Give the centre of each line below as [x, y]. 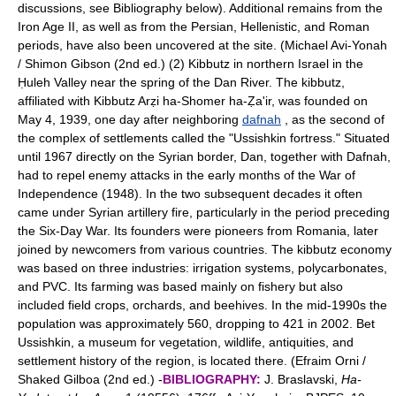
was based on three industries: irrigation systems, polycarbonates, [202, 268]
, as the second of [333, 119]
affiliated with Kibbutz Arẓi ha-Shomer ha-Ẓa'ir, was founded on [193, 101]
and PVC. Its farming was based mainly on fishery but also [180, 286]
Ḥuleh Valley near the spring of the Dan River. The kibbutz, [181, 82]
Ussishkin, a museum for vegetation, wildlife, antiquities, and [186, 342]
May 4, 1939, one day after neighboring [130, 119]
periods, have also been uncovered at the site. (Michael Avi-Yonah [202, 45]
